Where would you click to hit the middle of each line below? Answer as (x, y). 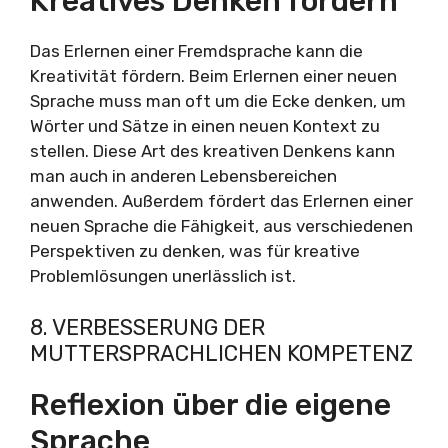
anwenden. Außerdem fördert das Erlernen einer (221, 201)
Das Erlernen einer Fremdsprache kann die (196, 51)
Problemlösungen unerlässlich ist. (163, 276)
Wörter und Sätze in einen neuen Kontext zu (205, 126)
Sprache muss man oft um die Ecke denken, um (218, 101)
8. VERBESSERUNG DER (147, 327)
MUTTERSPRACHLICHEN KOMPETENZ (221, 353)
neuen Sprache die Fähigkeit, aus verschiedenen (221, 226)
